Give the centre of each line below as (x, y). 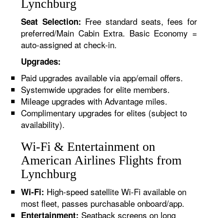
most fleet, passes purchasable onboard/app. (103, 203)
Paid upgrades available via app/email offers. (102, 78)
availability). (43, 124)
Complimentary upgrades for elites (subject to (104, 113)
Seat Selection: (51, 21)
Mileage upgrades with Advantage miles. (94, 101)
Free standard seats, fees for (139, 21)
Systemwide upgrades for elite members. (96, 89)
